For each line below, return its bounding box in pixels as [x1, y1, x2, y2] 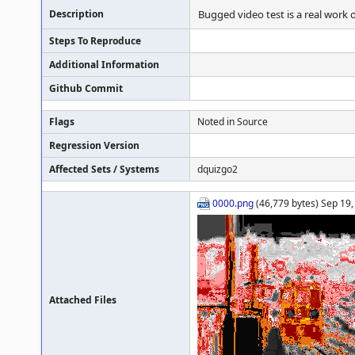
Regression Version [49, 139, 139, 152]
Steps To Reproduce [49, 34, 141, 48]
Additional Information [49, 58, 159, 71]
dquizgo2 [197, 162, 238, 176]
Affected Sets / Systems [49, 162, 159, 176]
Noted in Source [197, 115, 268, 128]
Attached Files [49, 293, 116, 307]
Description [49, 7, 104, 21]
